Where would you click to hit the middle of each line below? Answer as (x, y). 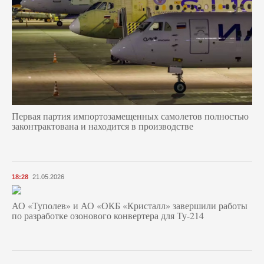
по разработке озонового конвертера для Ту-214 (108, 216)
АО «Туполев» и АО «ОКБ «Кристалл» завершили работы (130, 206)
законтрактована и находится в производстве (103, 126)
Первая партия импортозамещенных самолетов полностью (130, 116)
